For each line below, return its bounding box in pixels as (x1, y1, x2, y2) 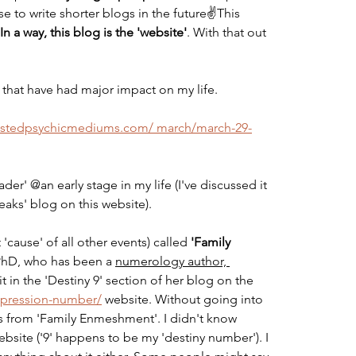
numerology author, (115, 253, 230, 269)
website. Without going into (102, 292, 266, 307)
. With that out (187, 25, 269, 40)
